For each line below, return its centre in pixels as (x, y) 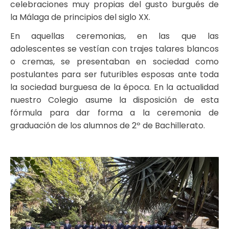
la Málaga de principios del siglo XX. (80, 17)
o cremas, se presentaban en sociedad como (114, 61)
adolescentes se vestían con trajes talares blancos (114, 49)
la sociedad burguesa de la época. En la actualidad (114, 87)
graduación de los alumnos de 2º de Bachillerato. (108, 125)
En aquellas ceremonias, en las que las (114, 36)
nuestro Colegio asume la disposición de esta (114, 100)
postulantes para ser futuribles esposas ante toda (114, 74)
